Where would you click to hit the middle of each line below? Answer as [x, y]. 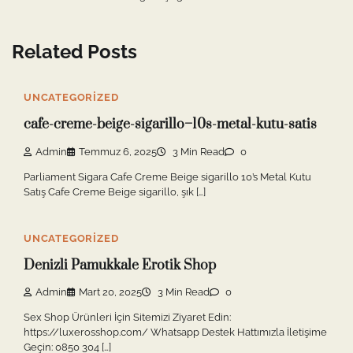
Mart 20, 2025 [110, 292]
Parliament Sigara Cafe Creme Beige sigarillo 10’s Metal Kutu [167, 176]
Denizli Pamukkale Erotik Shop [120, 266]
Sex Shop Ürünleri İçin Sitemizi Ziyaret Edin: [127, 318]
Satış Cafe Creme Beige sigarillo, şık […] [115, 191]
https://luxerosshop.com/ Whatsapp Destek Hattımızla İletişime [175, 333]
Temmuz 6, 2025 [118, 151]
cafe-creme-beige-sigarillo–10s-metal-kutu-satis [170, 125]
